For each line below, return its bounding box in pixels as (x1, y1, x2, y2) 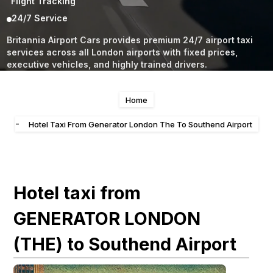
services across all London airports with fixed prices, (7, 47, 238, 57)
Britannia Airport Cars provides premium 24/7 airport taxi (7, 35, 253, 45)
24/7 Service (12, 13, 71, 23)
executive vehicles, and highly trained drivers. (7, 59, 208, 69)
